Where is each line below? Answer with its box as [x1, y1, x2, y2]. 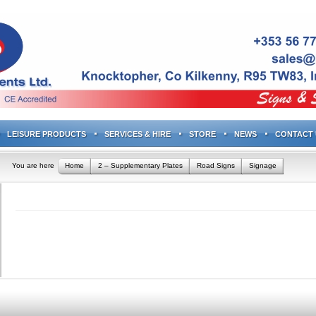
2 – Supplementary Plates [98, 162, 183, 169]
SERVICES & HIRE [104, 130, 171, 138]
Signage [249, 162, 276, 169]
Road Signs [197, 162, 235, 169]
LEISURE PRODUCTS [7, 130, 86, 138]
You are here [12, 162, 54, 169]
